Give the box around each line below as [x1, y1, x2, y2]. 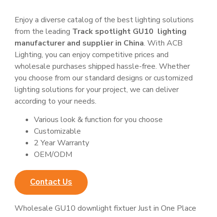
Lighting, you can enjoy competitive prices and [15, 49, 169, 60]
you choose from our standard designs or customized [15, 73, 193, 83]
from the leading [15, 26, 72, 37]
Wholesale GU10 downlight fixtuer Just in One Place [15, 203, 196, 214]
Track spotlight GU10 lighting [72, 26, 186, 37]
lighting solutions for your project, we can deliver [15, 84, 179, 95]
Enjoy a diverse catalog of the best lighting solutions [15, 15, 194, 25]
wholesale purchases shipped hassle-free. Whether [15, 61, 190, 72]
